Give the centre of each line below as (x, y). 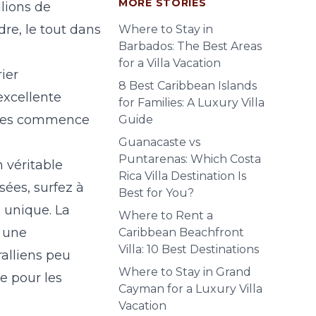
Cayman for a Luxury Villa (190, 289)
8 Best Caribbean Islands (188, 86)
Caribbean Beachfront (181, 232)
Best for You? (156, 193)
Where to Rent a (166, 215)
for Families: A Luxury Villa (192, 103)
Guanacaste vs (159, 142)
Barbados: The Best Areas (190, 46)
